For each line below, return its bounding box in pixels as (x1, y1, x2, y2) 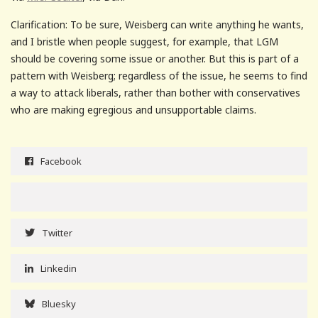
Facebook (40, 154, 82, 168)
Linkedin (40, 261, 77, 275)
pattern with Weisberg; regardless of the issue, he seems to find (11, 68, 307, 82)
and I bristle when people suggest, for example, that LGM (11, 34, 278, 48)
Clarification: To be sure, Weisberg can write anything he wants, (11, 17, 304, 31)
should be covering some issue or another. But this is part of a (11, 51, 299, 65)
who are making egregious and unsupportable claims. (11, 102, 256, 116)
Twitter (42, 226, 72, 239)
